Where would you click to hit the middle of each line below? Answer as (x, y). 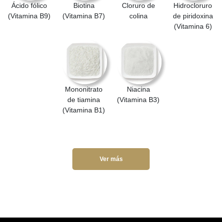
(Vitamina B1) (84, 110)
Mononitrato (84, 89)
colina (138, 16)
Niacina (138, 89)
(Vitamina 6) (193, 26)
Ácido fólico (29, 5)
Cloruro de (138, 5)
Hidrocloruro (193, 5)
